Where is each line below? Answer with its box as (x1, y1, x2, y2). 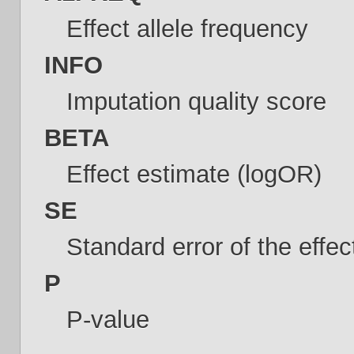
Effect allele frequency (66, 15, 308, 43)
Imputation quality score (66, 88, 326, 115)
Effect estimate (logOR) (66, 160, 322, 188)
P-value (66, 306, 149, 333)
